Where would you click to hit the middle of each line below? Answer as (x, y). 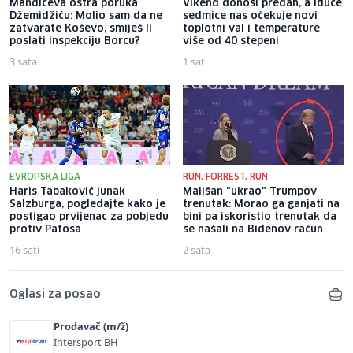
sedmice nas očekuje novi (250, 16)
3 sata (23, 61)
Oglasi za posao (55, 294)
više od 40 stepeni (231, 41)
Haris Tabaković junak (67, 191)
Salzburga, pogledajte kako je (87, 204)
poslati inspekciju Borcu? (75, 41)
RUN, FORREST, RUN (225, 176)
